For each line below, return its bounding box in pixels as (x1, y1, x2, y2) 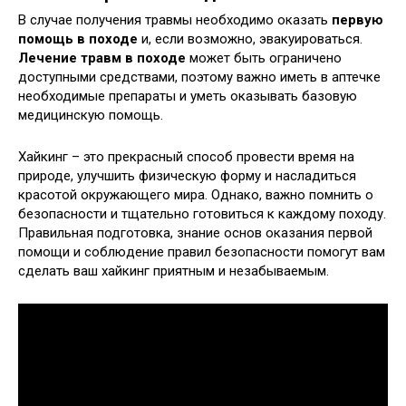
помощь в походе (18, 31, 138, 48)
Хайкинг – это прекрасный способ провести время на (18, 149, 354, 166)
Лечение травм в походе (18, 50, 186, 67)
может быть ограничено (186, 50, 342, 67)
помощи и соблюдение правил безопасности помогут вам (18, 244, 385, 261)
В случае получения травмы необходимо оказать (18, 12, 332, 29)
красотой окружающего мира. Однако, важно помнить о (18, 187, 373, 204)
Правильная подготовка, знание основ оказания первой (18, 225, 372, 242)
